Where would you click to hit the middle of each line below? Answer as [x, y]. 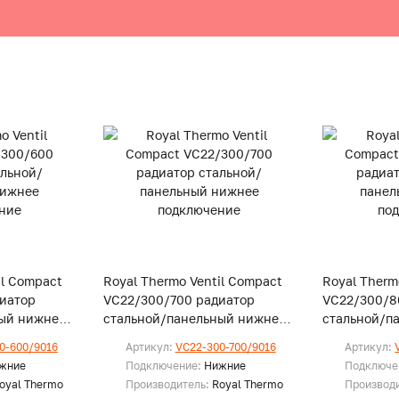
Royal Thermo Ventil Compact [192, 281]
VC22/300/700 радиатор [179, 300]
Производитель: [168, 384]
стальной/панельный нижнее [194, 318]
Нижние [224, 366]
